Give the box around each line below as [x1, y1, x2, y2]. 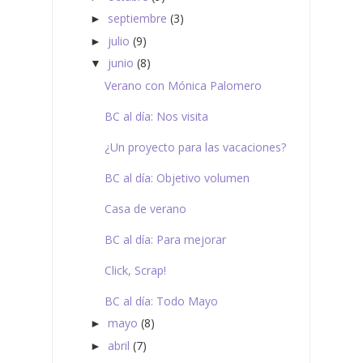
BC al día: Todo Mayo [104, 293, 218, 309]
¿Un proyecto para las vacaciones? [104, 139, 286, 155]
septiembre [107, 11, 167, 27]
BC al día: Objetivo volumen [104, 169, 250, 186]
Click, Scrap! [104, 262, 166, 278]
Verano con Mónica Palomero [104, 77, 262, 93]
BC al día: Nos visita [104, 108, 208, 124]
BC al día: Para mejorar [104, 231, 226, 247]
